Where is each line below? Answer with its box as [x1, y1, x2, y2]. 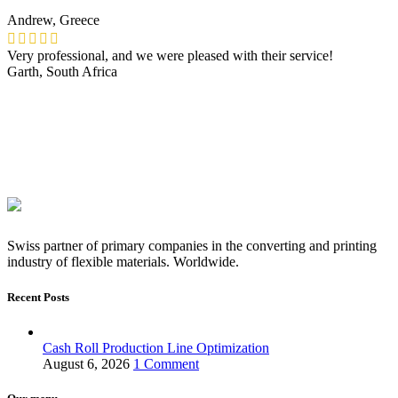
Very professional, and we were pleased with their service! [7, 48, 333, 64]
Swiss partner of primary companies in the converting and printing [7, 238, 377, 254]
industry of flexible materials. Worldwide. [7, 254, 239, 270]
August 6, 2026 [43, 355, 130, 371]
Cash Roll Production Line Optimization [43, 339, 269, 355]
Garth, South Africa [7, 64, 117, 80]
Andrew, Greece [7, 12, 99, 28]
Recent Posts [7, 290, 69, 304]
